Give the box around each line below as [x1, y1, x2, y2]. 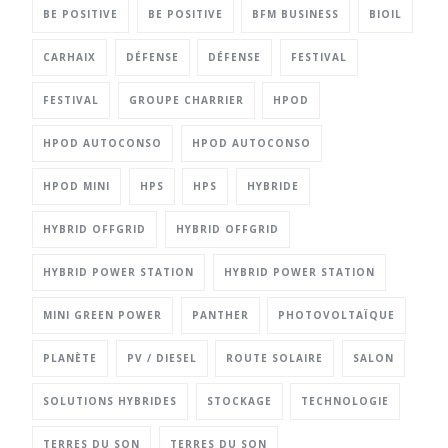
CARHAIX [43, 49, 96, 64]
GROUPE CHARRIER [128, 92, 244, 107]
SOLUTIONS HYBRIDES [43, 393, 177, 408]
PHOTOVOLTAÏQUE [278, 307, 396, 322]
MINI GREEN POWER [43, 307, 162, 322]
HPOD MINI [43, 178, 110, 193]
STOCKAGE [206, 393, 272, 408]
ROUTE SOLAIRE [226, 350, 324, 365]
